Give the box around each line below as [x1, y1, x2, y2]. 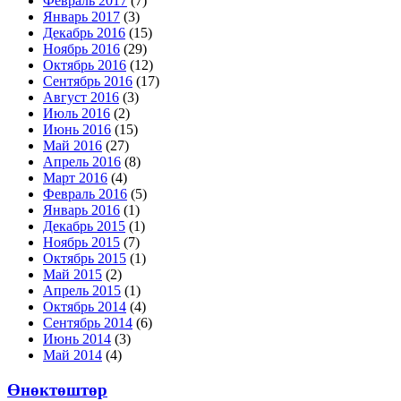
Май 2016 [43, 137, 102, 153]
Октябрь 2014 [43, 298, 126, 314]
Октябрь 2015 [43, 250, 126, 266]
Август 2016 [43, 89, 119, 105]
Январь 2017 [43, 8, 120, 24]
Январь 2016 [43, 201, 120, 218]
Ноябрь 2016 [43, 40, 120, 56]
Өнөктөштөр [7, 380, 107, 399]
